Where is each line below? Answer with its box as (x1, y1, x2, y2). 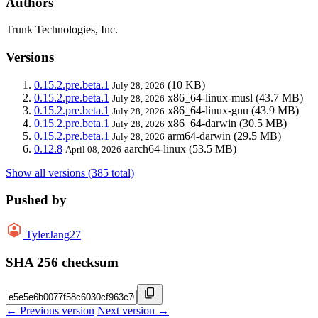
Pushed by (6, 192, 67, 208)
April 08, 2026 (65, 143, 121, 155)
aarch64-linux (124, 142, 186, 155)
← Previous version (6, 304, 94, 317)
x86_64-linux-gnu (168, 104, 248, 116)
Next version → (97, 304, 169, 317)
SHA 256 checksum (6, 254, 119, 270)
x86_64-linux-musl (168, 91, 253, 104)
